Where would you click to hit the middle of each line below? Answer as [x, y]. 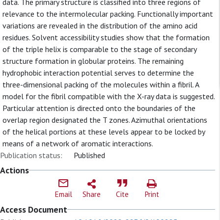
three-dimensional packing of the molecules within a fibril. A [101, 84]
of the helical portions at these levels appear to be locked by [104, 132]
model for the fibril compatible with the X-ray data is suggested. [109, 96]
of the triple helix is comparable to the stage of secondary [99, 49]
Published [89, 155]
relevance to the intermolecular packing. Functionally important [108, 14]
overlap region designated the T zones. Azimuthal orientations [105, 120]
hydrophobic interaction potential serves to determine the [98, 73]
